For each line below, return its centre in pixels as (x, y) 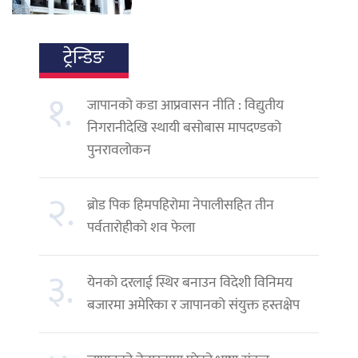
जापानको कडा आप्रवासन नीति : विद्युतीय (185, 105)
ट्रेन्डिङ (84, 57)
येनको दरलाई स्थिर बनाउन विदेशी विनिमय (190, 282)
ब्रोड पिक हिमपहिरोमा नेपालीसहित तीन (181, 205)
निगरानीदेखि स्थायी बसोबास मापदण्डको (184, 127)
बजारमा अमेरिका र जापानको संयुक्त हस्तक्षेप (193, 305)
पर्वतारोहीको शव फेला (141, 227)
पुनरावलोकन (119, 150)
